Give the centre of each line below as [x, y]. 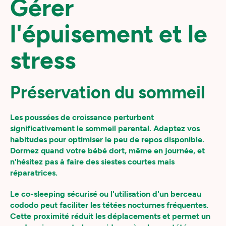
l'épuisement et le [109, 34]
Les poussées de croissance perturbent [82, 117]
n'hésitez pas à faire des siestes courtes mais [92, 162]
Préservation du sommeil [107, 93]
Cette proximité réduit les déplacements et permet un [110, 216]
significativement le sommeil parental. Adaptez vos [105, 128]
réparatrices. [34, 173]
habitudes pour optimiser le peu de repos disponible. [107, 139]
